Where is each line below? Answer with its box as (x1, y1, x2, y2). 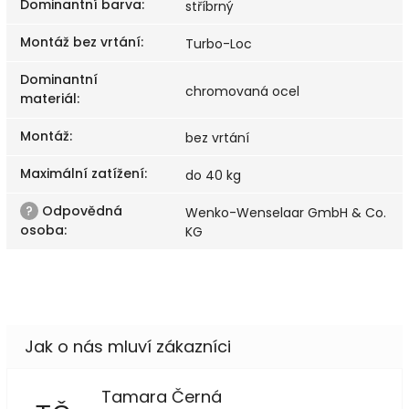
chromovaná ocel (185, 81, 299, 100)
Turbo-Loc (185, 34, 252, 53)
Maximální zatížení (20, 163, 144, 183)
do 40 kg (185, 165, 241, 184)
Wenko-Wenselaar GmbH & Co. (185, 203, 386, 222)
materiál (20, 89, 77, 108)
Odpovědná (38, 201, 122, 220)
